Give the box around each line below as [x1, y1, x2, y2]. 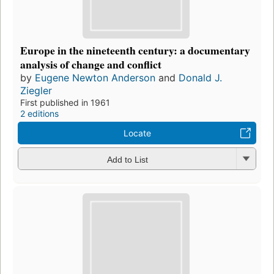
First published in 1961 [20, 97, 110, 108]
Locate [123, 128, 151, 139]
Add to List [106, 154, 148, 165]
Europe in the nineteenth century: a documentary [20, 42, 250, 59]
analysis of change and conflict [20, 56, 161, 73]
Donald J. [179, 72, 222, 84]
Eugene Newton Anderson [35, 72, 155, 84]
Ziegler [20, 84, 52, 97]
